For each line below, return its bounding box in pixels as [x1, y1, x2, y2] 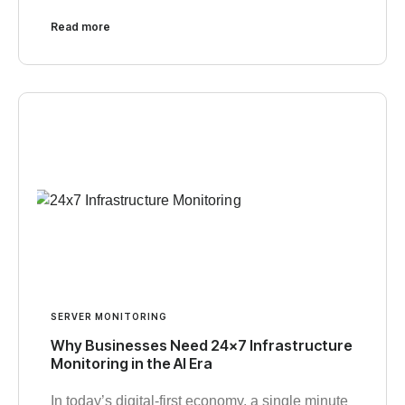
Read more [51, 19, 110, 33]
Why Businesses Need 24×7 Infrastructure [51, 335, 353, 354]
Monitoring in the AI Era [51, 353, 212, 372]
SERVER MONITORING [51, 310, 167, 322]
